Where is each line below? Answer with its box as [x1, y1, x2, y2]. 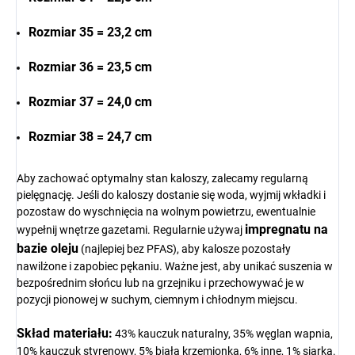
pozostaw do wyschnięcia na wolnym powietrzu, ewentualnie [17, 205, 315, 219]
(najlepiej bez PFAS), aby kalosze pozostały [78, 242, 291, 256]
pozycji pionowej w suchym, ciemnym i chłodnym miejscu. [17, 293, 298, 307]
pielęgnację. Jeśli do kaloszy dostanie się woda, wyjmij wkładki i [17, 189, 326, 202]
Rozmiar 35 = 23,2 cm [29, 25, 152, 40]
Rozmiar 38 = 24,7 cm [29, 129, 152, 145]
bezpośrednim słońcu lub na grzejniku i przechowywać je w [17, 277, 304, 290]
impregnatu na [245, 222, 328, 238]
